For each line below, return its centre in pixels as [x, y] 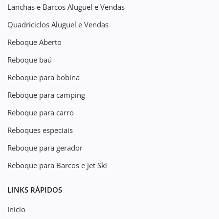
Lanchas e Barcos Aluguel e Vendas [66, 7]
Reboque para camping [46, 95]
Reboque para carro [41, 112]
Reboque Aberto [34, 42]
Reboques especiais [40, 130]
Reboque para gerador [45, 148]
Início [16, 209]
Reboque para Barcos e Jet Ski [57, 165]
